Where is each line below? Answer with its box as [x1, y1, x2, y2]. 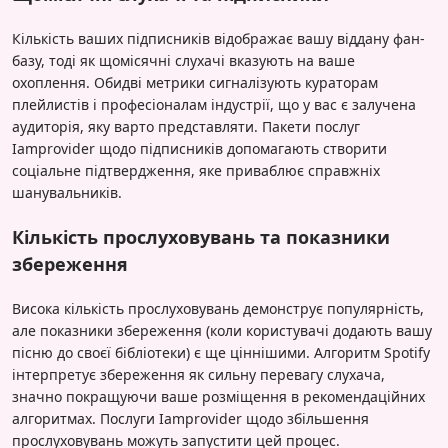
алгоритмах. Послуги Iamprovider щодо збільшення [12, 408, 369, 428]
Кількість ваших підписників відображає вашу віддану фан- [12, 28, 425, 48]
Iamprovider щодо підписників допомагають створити [12, 138, 387, 158]
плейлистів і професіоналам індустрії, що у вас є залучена [12, 94, 416, 114]
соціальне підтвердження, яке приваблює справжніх [12, 160, 380, 180]
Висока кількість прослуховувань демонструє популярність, [12, 298, 424, 318]
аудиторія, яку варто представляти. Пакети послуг [12, 116, 360, 136]
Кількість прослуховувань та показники [12, 224, 390, 249]
